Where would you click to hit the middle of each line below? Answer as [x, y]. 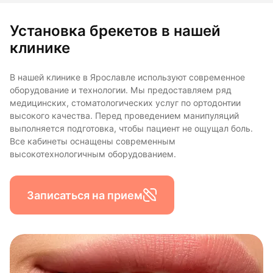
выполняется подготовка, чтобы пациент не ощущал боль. [131, 129]
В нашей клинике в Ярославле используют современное [127, 78]
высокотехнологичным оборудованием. [93, 154]
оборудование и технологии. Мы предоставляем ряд [121, 90]
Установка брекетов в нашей [115, 31]
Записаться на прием [85, 195]
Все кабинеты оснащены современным [93, 142]
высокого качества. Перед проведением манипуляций [124, 116]
